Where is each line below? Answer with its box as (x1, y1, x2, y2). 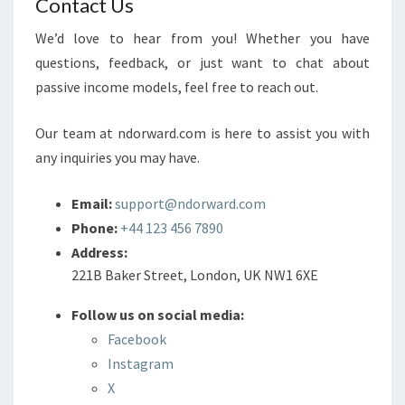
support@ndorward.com (115, 194, 266, 212)
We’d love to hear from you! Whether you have (35, 29, 370, 47)
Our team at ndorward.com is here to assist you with (35, 124, 370, 142)
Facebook (108, 330, 166, 348)
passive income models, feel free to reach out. (35, 78, 318, 96)
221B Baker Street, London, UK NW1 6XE (71, 266, 318, 284)
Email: (71, 194, 112, 212)
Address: (71, 243, 127, 261)
